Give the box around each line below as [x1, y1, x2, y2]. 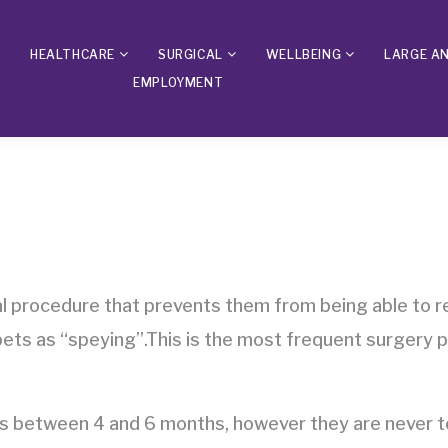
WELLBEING [265, 47, 342, 62]
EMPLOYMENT [133, 75, 224, 90]
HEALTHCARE [30, 47, 116, 62]
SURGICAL [158, 47, 223, 62]
